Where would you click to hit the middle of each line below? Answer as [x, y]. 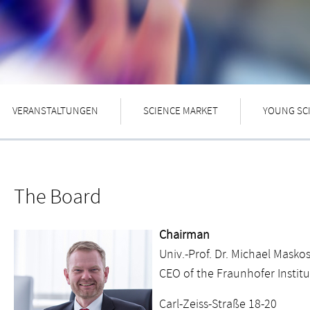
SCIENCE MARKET [180, 111]
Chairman [184, 235]
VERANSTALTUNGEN [56, 111]
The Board [57, 197]
